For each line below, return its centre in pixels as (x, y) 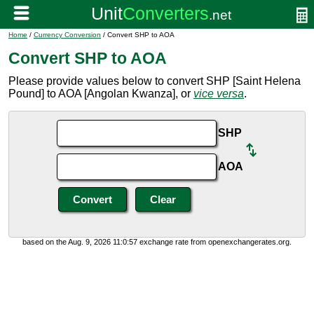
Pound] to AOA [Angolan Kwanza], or (101, 94)
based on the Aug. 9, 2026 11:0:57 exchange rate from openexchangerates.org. (157, 242)
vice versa (219, 94)
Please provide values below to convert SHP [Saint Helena (155, 81)
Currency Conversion (67, 35)
